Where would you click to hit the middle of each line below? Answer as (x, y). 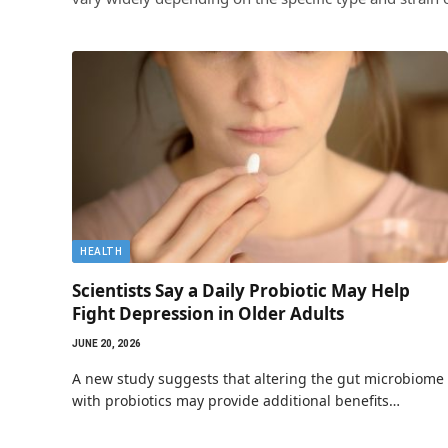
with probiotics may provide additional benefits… (236, 400)
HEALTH (101, 251)
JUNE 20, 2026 (106, 343)
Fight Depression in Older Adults (208, 313)
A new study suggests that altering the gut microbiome (258, 378)
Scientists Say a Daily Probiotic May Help (241, 290)
